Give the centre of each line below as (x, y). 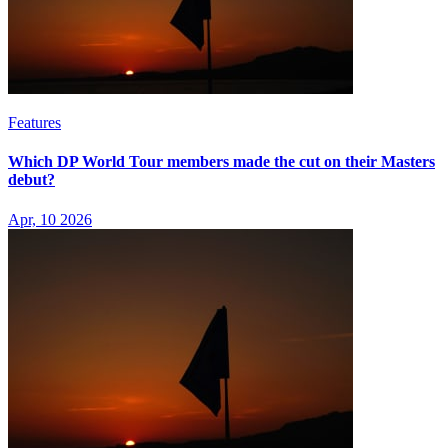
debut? (31, 180)
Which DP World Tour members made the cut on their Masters (221, 162)
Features (34, 123)
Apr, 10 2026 (50, 219)
